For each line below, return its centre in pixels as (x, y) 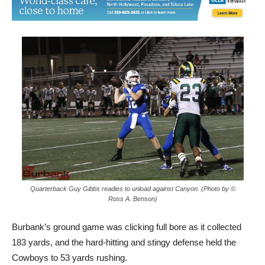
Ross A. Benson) (132, 199)
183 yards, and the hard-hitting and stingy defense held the (124, 243)
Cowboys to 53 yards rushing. (70, 258)
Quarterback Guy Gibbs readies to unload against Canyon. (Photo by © (132, 189)
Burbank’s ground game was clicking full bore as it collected (127, 227)
